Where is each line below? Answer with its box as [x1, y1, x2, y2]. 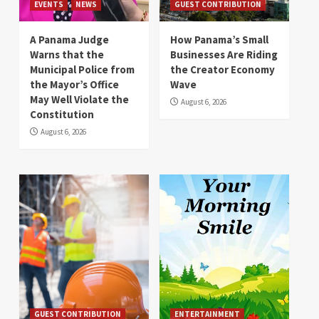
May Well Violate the [30, 93, 129, 107]
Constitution [30, 108, 94, 122]
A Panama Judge [30, 33, 109, 47]
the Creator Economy [170, 63, 275, 77]
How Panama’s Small [170, 33, 268, 47]
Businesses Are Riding [170, 48, 278, 62]
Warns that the [30, 48, 104, 62]
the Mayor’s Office [30, 78, 119, 92]
